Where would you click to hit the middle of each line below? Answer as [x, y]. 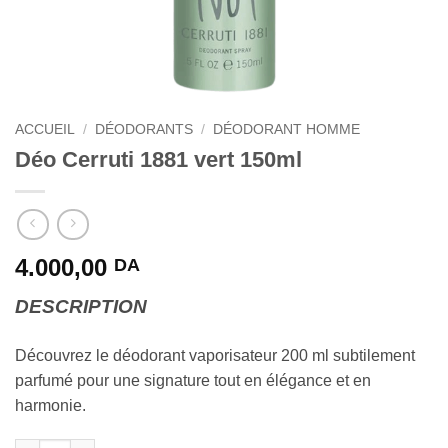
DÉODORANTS [144, 129]
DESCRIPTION [81, 307]
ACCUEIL [45, 129]
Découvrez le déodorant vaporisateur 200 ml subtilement [215, 356]
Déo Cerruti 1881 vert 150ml [158, 159]
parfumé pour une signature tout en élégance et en [193, 381]
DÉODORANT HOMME [287, 129]
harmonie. [50, 406]
